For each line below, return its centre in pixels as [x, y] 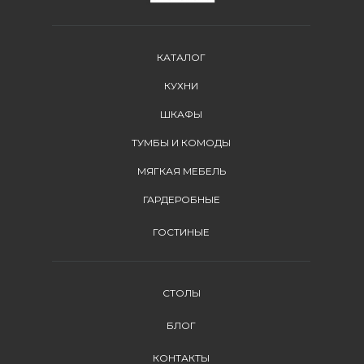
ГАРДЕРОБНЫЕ [181, 199]
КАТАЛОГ [181, 57]
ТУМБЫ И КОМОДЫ [181, 143]
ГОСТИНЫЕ [181, 232]
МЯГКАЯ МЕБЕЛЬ [181, 171]
